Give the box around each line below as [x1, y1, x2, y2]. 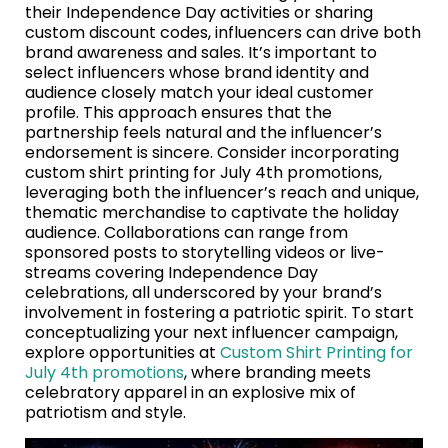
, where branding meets [184, 361, 371, 385]
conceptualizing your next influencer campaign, [25, 321, 398, 345]
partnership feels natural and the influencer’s [25, 121, 382, 145]
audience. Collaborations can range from [25, 221, 348, 245]
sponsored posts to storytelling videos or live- [25, 241, 385, 265]
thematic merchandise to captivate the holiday [25, 201, 399, 225]
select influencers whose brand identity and [25, 61, 369, 85]
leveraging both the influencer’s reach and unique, [25, 181, 419, 205]
